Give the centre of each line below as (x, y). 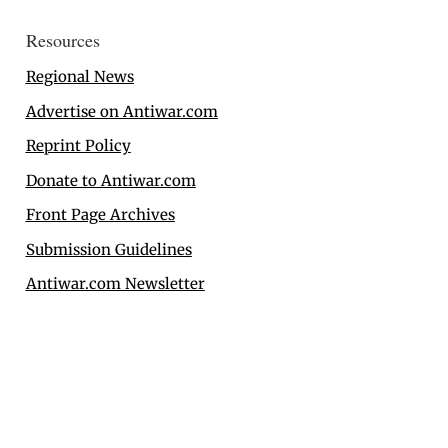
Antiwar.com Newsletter (115, 284)
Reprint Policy (78, 146)
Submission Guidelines (108, 249)
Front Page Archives (100, 215)
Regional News (79, 77)
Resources (62, 40)
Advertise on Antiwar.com (121, 111)
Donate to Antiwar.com (110, 180)
